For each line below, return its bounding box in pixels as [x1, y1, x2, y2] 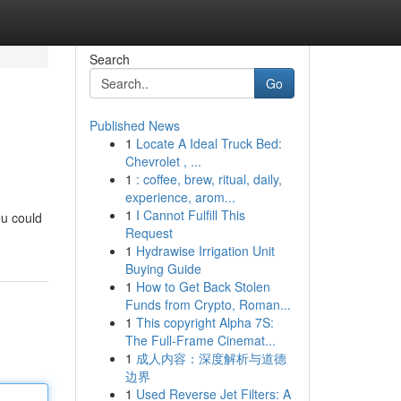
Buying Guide [124, 260, 201, 277]
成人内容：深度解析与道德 [135, 349, 286, 367]
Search [89, 50, 130, 68]
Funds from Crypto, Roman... [124, 295, 291, 313]
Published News [89, 116, 180, 134]
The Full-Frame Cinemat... [124, 331, 276, 349]
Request [124, 224, 173, 242]
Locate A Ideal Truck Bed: [135, 134, 282, 152]
